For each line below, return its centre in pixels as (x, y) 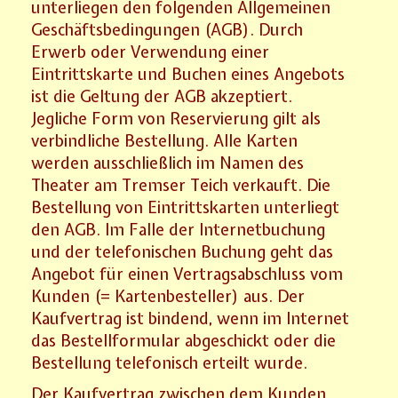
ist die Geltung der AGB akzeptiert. (162, 96)
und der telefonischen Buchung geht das (183, 251)
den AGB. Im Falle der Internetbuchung (179, 229)
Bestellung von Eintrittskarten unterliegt (186, 207)
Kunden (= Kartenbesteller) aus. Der (168, 296)
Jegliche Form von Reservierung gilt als (176, 118)
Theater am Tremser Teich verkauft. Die (181, 185)
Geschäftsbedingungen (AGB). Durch (167, 29)
